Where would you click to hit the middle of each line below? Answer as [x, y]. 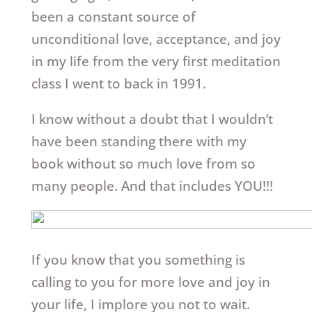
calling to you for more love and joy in [150, 282]
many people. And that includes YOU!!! [152, 186]
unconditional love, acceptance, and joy [156, 39]
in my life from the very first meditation [156, 62]
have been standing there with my [139, 142]
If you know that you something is [138, 260]
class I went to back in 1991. [118, 84]
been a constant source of [113, 17]
